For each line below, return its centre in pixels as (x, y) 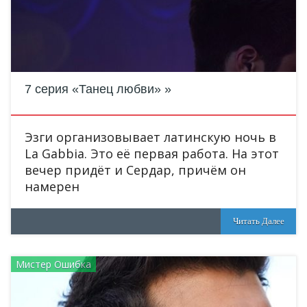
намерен (52, 186)
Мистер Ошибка (53, 264)
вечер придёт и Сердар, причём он (135, 170)
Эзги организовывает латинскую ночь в (150, 137)
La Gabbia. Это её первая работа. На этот (152, 153)
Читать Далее (258, 221)
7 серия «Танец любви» (93, 89)
